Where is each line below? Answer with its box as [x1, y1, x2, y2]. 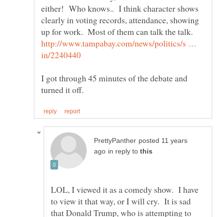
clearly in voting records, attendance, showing [41, 14, 199, 26]
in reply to [108, 148, 140, 155]
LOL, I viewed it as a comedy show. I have [51, 184, 199, 196]
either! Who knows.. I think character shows [41, 2, 199, 14]
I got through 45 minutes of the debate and [41, 72, 187, 84]
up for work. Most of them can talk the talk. [41, 25, 193, 37]
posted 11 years [139, 137, 187, 145]
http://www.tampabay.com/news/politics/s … [41, 37, 197, 49]
